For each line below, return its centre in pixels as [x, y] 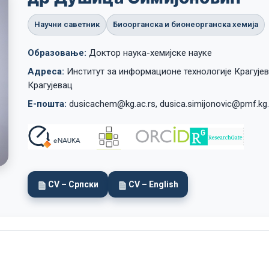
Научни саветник [67, 24]
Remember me [74, 44]
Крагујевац [50, 85]
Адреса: [46, 71]
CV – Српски [73, 184]
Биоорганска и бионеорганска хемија [186, 24]
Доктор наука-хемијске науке [149, 53]
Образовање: [57, 53]
